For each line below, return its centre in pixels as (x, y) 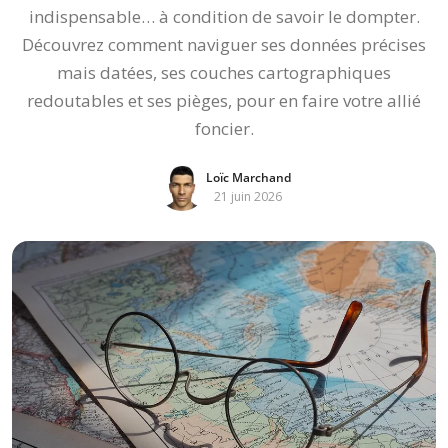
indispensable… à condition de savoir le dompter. (224, 16)
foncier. (224, 128)
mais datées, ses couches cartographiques (224, 72)
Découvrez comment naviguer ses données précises (224, 44)
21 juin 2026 (248, 196)
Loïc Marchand (248, 177)
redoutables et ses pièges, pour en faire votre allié (224, 100)
